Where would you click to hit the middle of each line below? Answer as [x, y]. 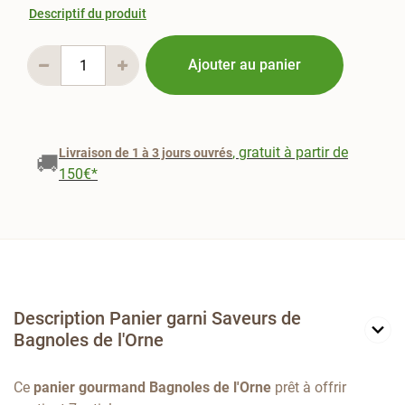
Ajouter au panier [244, 65]
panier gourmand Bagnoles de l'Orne [152, 388]
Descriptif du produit [88, 14]
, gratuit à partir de [290, 153]
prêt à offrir [309, 388]
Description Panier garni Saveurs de [157, 319]
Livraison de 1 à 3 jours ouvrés [146, 153]
